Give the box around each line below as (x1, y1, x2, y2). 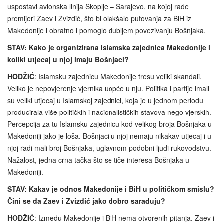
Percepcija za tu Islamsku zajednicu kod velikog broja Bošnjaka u (7, 118, 212, 129)
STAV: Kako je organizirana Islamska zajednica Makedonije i (7, 42, 210, 52)
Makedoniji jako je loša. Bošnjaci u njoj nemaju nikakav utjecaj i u (7, 130, 211, 141)
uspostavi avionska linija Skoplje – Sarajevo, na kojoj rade (7, 1, 189, 11)
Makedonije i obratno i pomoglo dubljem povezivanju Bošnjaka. (7, 25, 206, 35)
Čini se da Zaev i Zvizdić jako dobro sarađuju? (7, 195, 165, 206)
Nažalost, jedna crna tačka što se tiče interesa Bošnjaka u (7, 154, 189, 165)
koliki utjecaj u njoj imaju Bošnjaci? (7, 54, 129, 64)
